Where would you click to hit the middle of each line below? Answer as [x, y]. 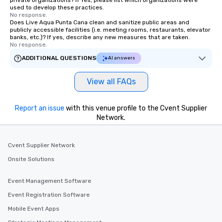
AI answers [122, 58]
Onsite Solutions [31, 159]
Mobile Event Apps [34, 209]
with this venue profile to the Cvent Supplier [136, 109]
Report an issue [40, 109]
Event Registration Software [49, 195]
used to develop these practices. [57, 8]
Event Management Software [50, 181]
